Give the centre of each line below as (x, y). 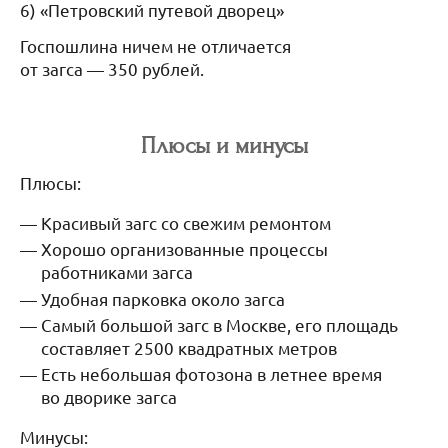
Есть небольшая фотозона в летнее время (212, 374)
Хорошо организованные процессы (185, 249)
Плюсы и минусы (224, 145)
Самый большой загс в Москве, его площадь (220, 324)
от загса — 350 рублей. (112, 68)
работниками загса (117, 272)
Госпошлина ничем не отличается (155, 45)
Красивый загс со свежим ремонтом (186, 222)
